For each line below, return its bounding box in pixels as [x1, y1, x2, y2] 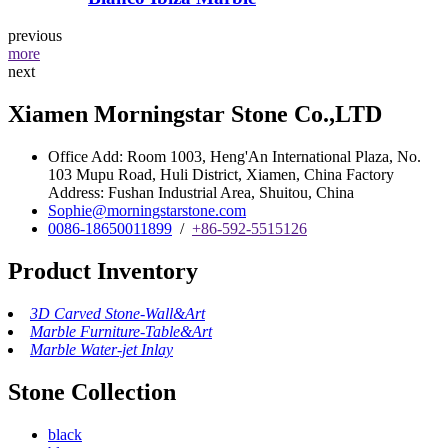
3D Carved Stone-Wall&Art [30, 304, 205, 322]
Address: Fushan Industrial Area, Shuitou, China [48, 184, 354, 202]
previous [8, 27, 62, 45]
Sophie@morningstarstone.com [48, 202, 246, 220]
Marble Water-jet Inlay [30, 340, 173, 358]
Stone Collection [8, 378, 176, 405]
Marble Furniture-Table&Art [30, 322, 212, 340]
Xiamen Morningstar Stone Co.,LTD [8, 101, 382, 128]
